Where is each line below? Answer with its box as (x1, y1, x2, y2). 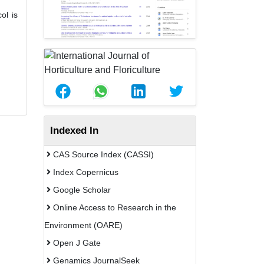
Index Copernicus (51, 167, 118, 177)
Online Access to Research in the (51, 203, 176, 213)
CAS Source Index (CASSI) (51, 150, 154, 160)
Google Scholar (51, 185, 111, 195)
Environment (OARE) (44, 220, 123, 230)
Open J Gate (51, 238, 101, 248)
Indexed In (50, 124, 98, 136)
